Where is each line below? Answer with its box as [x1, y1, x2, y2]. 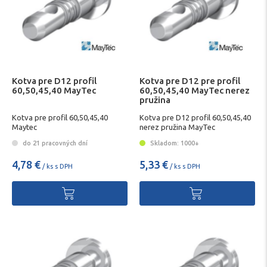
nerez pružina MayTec [139, 122, 215, 131]
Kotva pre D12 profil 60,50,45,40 [139, 113, 251, 122]
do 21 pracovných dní [21, 139, 88, 147]
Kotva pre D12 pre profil [139, 76, 240, 86]
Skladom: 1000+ [148, 139, 199, 147]
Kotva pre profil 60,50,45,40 [12, 113, 108, 122]
